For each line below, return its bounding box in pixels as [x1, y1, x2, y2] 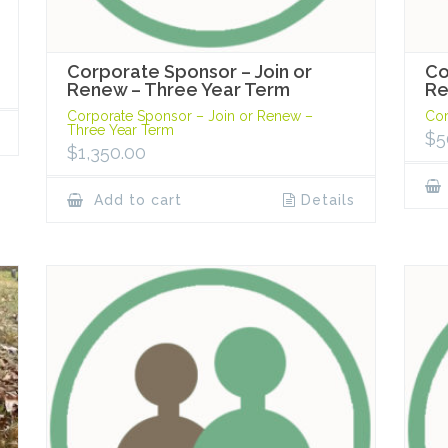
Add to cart [89, 192, 183, 209]
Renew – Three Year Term [67, 79, 291, 101]
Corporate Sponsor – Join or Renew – [67, 108, 314, 125]
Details [300, 192, 355, 209]
